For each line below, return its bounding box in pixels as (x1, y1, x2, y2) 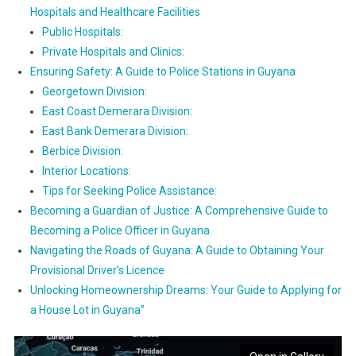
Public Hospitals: (41, 25, 123, 39)
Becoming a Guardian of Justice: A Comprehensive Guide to (29, 204, 328, 218)
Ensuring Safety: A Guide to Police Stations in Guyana (29, 65, 296, 79)
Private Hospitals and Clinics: (41, 45, 184, 59)
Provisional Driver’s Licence (29, 264, 164, 277)
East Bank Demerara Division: (41, 125, 188, 138)
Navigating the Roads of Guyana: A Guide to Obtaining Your (29, 244, 324, 257)
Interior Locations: (41, 164, 131, 178)
